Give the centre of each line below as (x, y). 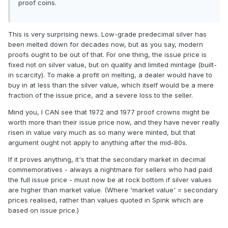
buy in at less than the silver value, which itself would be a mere (111, 85)
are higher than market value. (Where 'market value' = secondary (113, 190)
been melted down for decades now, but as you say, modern (106, 45)
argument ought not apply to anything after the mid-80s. (98, 143)
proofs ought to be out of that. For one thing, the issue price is (107, 55)
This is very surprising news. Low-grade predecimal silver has (107, 34)
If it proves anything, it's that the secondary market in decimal (107, 160)
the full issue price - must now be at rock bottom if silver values (110, 180)
